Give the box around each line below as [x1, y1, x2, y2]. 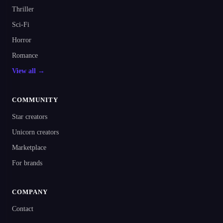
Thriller [12, 5, 34, 13]
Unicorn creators [12, 128, 59, 136]
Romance [12, 52, 38, 60]
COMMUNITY [12, 96, 59, 104]
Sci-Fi [12, 21, 29, 29]
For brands [12, 159, 42, 167]
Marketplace [12, 144, 46, 152]
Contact [12, 205, 33, 213]
